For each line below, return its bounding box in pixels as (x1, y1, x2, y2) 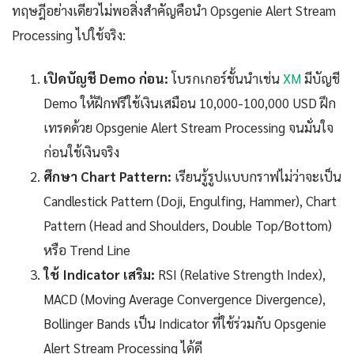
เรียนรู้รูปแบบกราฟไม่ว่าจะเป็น (171, 168, 341, 186)
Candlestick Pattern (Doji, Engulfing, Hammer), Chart (43, 192, 337, 210)
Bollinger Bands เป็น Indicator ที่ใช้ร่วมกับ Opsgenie (43, 314, 326, 333)
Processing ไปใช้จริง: (12, 26, 126, 44)
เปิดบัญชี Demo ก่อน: (43, 70, 168, 88)
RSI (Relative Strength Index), (155, 265, 326, 284)
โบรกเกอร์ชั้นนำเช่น (168, 70, 283, 88)
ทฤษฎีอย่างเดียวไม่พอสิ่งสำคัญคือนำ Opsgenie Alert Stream (12, 2, 336, 20)
